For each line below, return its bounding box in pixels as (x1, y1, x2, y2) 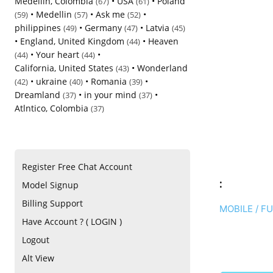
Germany (85, 22, 122, 34)
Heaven (148, 35, 179, 47)
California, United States (15, 62, 113, 74)
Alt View (22, 252, 54, 264)
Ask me (96, 9, 125, 20)
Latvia (146, 22, 169, 34)
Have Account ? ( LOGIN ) (22, 216, 122, 228)
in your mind (84, 89, 136, 101)
